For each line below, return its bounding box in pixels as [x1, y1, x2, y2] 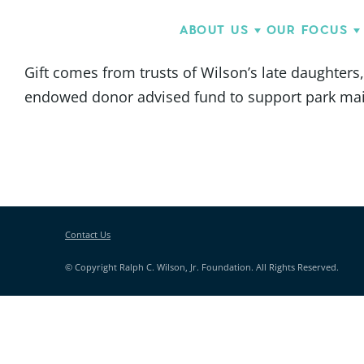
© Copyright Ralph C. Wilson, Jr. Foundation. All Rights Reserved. [65, 261, 339, 273]
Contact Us [65, 228, 110, 240]
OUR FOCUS [266, 23, 348, 37]
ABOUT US [180, 23, 249, 37]
